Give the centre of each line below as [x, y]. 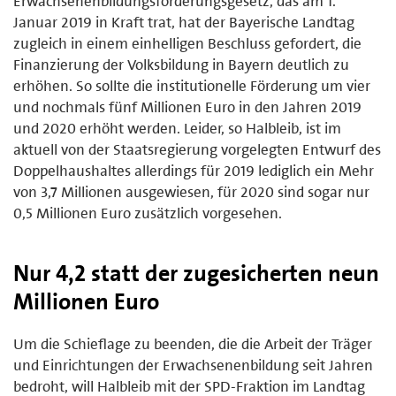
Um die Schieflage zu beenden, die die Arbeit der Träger [193, 343]
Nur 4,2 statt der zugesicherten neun [196, 273]
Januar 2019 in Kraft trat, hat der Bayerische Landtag [184, 22]
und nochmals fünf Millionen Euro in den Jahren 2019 [187, 107]
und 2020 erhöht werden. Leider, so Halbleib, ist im [177, 128]
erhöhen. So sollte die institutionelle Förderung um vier [192, 85]
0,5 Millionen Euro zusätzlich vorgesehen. [148, 213]
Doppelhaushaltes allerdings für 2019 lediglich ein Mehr [194, 170]
